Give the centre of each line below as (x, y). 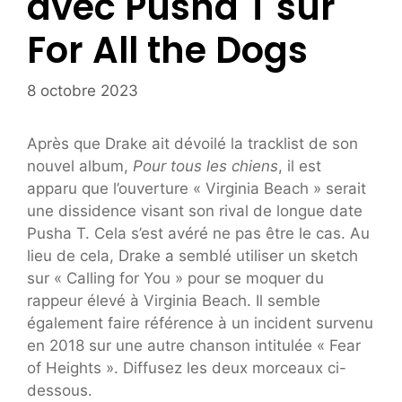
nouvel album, (80, 166)
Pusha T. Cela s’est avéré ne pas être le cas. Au (198, 233)
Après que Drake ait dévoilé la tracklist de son (192, 143)
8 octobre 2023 (83, 90)
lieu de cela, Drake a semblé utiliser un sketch (192, 255)
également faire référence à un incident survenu (200, 323)
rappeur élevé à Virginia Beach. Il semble (174, 300)
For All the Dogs (167, 51)
